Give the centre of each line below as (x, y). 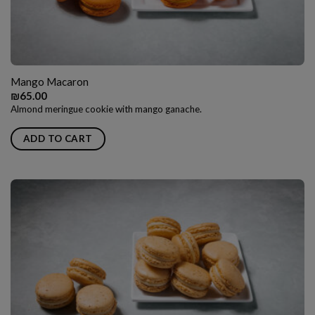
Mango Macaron (49, 81)
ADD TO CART (58, 138)
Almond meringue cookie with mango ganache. (106, 109)
